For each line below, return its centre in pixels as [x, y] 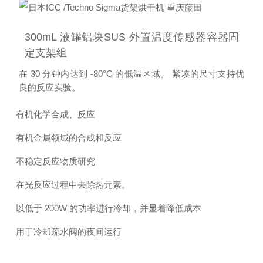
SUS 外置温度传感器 [155, 37]
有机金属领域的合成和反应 [69, 138]
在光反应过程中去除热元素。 [73, 185]
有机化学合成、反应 [55, 114]
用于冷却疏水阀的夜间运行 [69, 232]
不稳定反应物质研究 [55, 161]
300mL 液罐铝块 [65, 37]
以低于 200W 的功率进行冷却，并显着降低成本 [109, 208]
